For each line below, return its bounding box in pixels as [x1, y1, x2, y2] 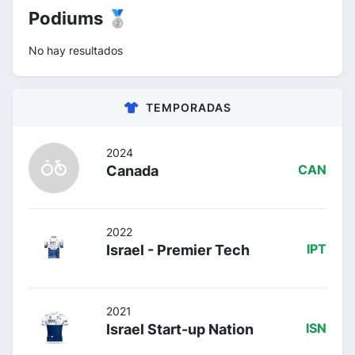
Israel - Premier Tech [106, 241, 250, 258]
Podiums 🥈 [29, 7, 128, 29]
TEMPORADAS [145, 100, 231, 114]
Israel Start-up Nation [106, 320, 254, 338]
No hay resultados [29, 43, 123, 57]
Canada [106, 162, 158, 179]
